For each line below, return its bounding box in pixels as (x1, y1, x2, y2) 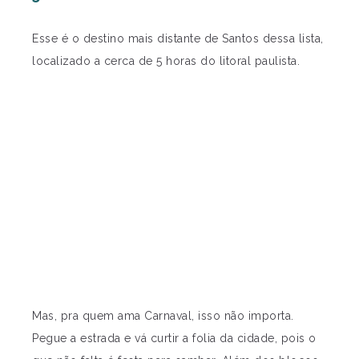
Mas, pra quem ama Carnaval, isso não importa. (32, 309, 294, 322)
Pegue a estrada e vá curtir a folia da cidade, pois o (32, 331, 317, 345)
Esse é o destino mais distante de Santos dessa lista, (32, 31, 324, 45)
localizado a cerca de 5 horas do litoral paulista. (32, 54, 300, 67)
